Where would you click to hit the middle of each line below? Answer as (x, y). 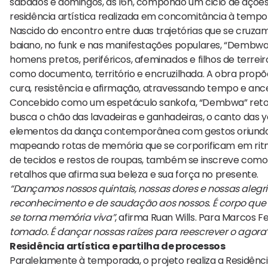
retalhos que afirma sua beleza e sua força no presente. (134, 175)
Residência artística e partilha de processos (118, 246)
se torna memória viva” (63, 218)
